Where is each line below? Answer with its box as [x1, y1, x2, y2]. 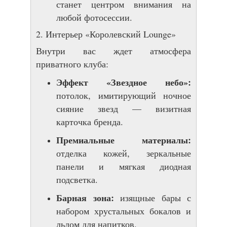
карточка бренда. [56, 115, 123, 128]
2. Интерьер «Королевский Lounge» [36, 27, 176, 40]
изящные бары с [113, 191, 191, 204]
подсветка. [56, 173, 98, 185]
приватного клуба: [36, 57, 108, 70]
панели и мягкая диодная [56, 160, 191, 172]
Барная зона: [56, 191, 114, 204]
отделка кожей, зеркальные [56, 146, 191, 159]
